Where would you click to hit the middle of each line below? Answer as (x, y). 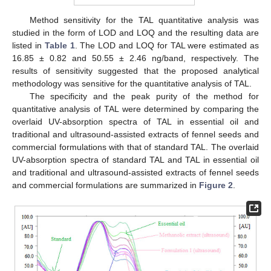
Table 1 (60, 46)
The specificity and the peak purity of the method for (144, 96)
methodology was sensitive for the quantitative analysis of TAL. (132, 84)
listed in (28, 46)
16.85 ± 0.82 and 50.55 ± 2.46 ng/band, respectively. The (135, 58)
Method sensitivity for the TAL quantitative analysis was (144, 20)
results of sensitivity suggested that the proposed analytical (135, 71)
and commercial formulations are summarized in (106, 185)
